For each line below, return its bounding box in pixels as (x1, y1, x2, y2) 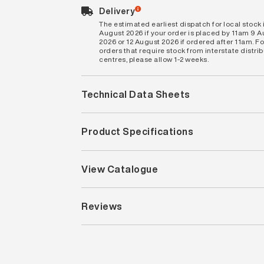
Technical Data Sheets (81, 87, 190, 101)
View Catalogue (81, 161, 159, 176)
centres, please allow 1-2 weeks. (99, 54, 209, 64)
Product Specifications (81, 124, 194, 139)
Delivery (99, 4, 136, 17)
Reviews (81, 199, 123, 214)
